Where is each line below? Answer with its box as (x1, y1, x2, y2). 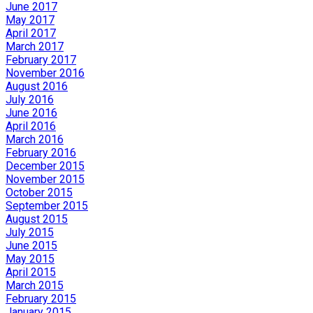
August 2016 (6, 79, 68, 93)
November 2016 (6, 66, 85, 80)
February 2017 (6, 52, 76, 66)
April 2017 (6, 26, 56, 40)
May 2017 (6, 13, 54, 27)
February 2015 (6, 291, 76, 305)
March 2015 (6, 278, 64, 292)
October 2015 (6, 185, 73, 199)
